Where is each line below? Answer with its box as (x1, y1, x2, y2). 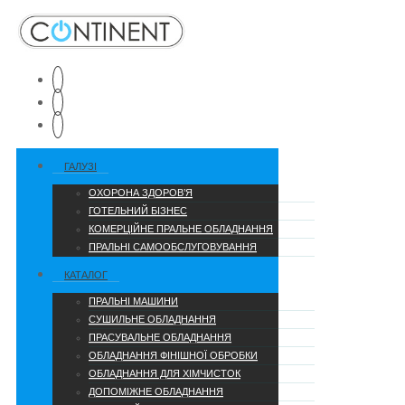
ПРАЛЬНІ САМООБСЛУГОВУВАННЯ (89, 241, 257, 253)
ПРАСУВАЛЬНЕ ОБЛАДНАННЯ (89, 332, 231, 344)
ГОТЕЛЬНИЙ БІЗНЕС (89, 205, 187, 217)
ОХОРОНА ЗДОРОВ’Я (89, 187, 193, 199)
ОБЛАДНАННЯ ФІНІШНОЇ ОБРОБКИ (89, 350, 258, 362)
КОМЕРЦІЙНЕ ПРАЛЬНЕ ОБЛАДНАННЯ (89, 223, 273, 235)
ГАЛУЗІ (64, 161, 97, 173)
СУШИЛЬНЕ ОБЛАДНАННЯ (89, 314, 216, 325)
